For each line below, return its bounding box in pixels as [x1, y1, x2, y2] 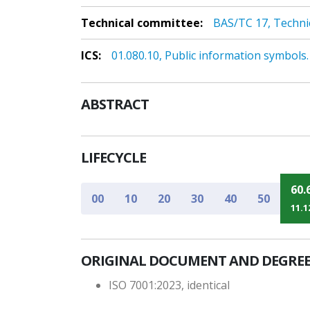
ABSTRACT [81, 95, 149, 114]
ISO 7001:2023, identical [109, 277, 230, 293]
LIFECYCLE [81, 148, 146, 167]
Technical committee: [81, 15, 203, 30]
